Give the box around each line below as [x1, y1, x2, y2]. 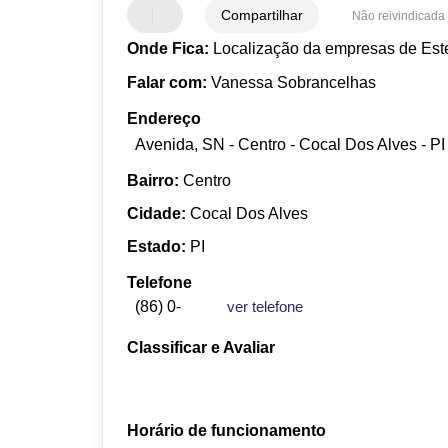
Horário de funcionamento [127, 421, 327, 439]
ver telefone [227, 297, 304, 315]
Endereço [127, 109, 202, 127]
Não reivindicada [352, 8, 446, 23]
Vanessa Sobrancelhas [207, 73, 377, 91]
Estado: [127, 237, 187, 255]
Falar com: [127, 73, 208, 91]
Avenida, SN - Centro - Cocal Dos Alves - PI [135, 135, 446, 153]
